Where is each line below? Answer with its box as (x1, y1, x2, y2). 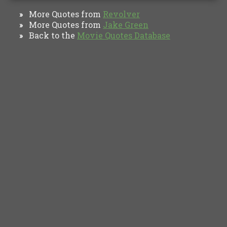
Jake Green (103, 19, 148, 30)
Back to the (23, 29, 77, 41)
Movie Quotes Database (77, 29, 170, 41)
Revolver (103, 8, 140, 19)
